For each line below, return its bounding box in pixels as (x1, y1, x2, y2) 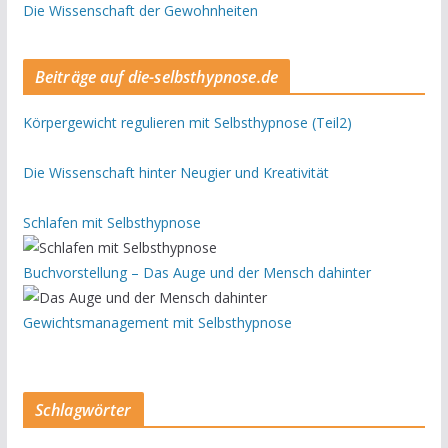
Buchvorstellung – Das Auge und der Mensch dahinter (22, 262, 371, 282)
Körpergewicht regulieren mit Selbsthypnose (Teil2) (22, 112, 352, 132)
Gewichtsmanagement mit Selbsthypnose (22, 312, 292, 332)
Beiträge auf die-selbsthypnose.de (34, 65, 278, 88)
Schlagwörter (34, 398, 132, 421)
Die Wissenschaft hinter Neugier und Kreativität (22, 162, 329, 182)
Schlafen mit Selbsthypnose (22, 212, 201, 232)
